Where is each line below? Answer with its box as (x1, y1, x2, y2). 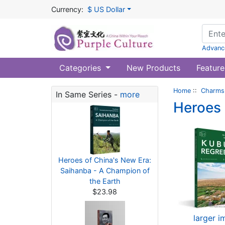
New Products (126, 63, 180, 73)
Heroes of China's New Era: (58, 156, 151, 164)
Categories (59, 63, 103, 73)
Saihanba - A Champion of (60, 166, 150, 175)
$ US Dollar (87, 5, 125, 14)
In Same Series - (56, 89, 120, 99)
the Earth (89, 177, 121, 185)
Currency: (51, 5, 83, 14)
